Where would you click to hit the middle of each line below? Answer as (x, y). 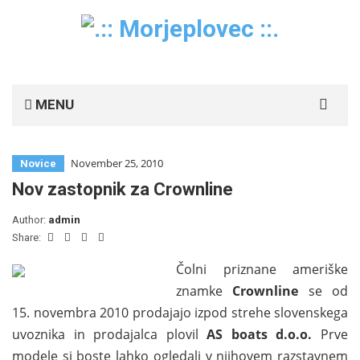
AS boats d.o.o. (260, 334)
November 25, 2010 (117, 163)
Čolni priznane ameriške (262, 269)
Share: (28, 237)
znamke (205, 290)
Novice (38, 163)
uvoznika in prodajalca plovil (110, 334)
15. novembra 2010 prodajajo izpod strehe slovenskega (180, 312)
